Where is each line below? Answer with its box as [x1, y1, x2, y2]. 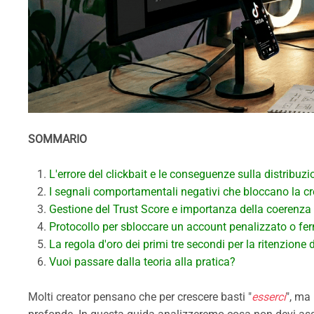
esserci [252, 289, 286, 303]
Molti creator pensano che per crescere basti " [28, 289, 252, 303]
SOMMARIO [28, 132, 87, 146]
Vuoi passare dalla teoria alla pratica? [49, 254, 235, 268]
